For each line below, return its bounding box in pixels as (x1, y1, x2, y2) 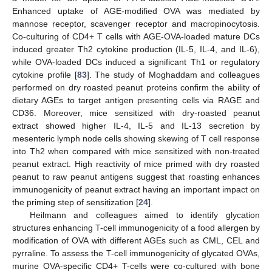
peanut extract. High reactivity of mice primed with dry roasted (12, 158, 260, 169)
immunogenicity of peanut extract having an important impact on (12, 184, 260, 194)
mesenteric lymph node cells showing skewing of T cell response (12, 133, 260, 143)
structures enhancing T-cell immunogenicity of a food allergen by (12, 222, 260, 233)
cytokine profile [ (12, 69, 77, 80)
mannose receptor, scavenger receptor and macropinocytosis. (12, 18, 260, 29)
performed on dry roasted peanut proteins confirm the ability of (12, 82, 260, 92)
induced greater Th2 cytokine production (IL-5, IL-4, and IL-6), (12, 44, 260, 54)
